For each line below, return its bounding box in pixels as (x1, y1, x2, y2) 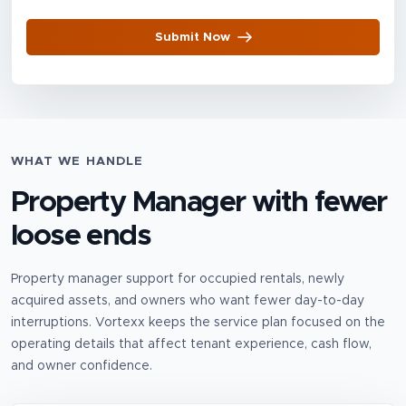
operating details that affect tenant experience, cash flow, (11, 338, 372, 352)
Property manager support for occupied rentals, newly (11, 273, 344, 286)
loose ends (11, 222, 150, 252)
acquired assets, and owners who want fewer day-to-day (11, 295, 364, 308)
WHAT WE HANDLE (11, 155, 144, 169)
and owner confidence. (11, 360, 152, 373)
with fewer (245, 188, 387, 218)
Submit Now (154, 31, 230, 44)
